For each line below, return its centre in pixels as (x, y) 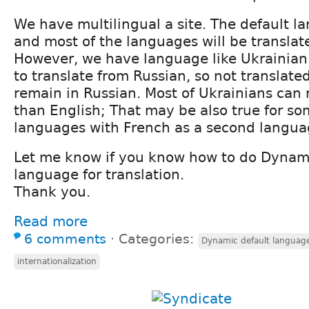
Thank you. (52, 191)
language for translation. (99, 174)
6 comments (65, 239)
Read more (51, 221)
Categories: (158, 239)
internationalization (57, 261)
